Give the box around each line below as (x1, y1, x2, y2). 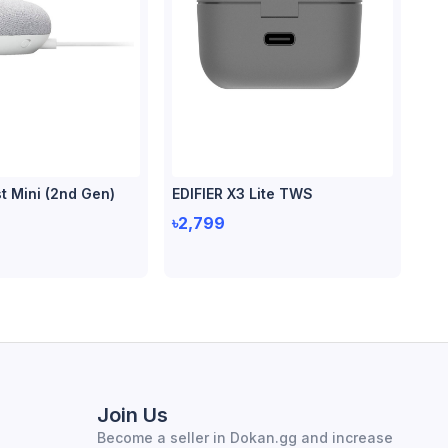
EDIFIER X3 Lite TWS (171, 184, 313, 202)
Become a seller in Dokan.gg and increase (96, 428, 393, 446)
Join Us (96, 402, 168, 427)
